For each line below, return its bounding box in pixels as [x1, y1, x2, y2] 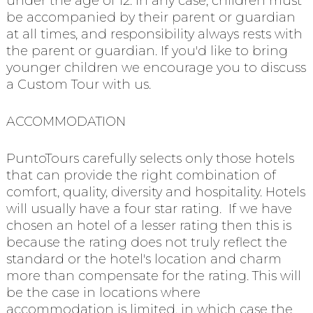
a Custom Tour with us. [6, 77, 151, 93]
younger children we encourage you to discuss [6, 60, 306, 76]
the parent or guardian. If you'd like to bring [6, 43, 288, 59]
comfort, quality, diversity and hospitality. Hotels [6, 184, 305, 200]
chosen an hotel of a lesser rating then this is [6, 217, 291, 233]
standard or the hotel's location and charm [6, 251, 282, 267]
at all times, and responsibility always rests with [6, 27, 303, 43]
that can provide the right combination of [6, 167, 276, 183]
